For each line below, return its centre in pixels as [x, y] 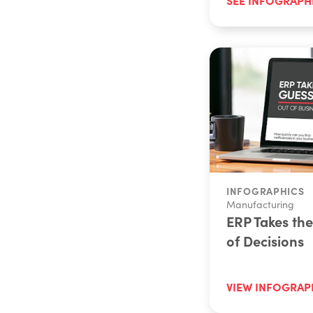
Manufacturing [260, 204]
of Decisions [266, 240]
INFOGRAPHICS [265, 190]
